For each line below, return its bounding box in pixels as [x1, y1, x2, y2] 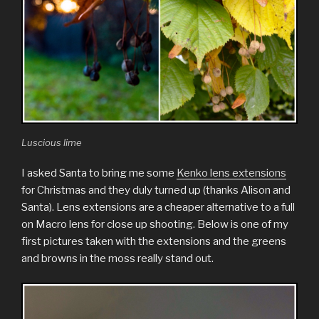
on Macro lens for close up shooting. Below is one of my [21, 217, 288, 231]
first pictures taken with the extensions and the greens [21, 234, 286, 248]
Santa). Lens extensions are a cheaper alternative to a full [21, 200, 295, 214]
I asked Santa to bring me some [21, 166, 177, 179]
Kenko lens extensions [177, 166, 286, 179]
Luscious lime [21, 137, 82, 149]
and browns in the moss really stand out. [21, 251, 214, 265]
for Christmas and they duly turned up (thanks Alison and [21, 183, 291, 197]
